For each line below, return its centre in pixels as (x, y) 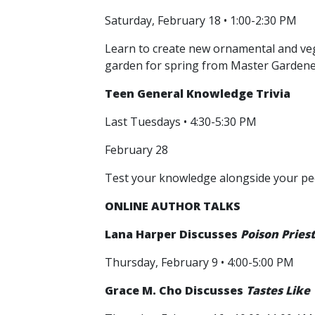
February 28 (138, 150)
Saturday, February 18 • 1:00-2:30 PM (202, 20)
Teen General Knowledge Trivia (198, 94)
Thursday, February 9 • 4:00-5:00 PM (199, 262)
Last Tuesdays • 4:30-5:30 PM (182, 122)
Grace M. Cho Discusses (175, 290)
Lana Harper (141, 234)
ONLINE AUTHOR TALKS (173, 206)
